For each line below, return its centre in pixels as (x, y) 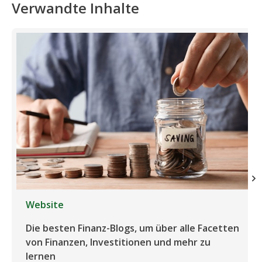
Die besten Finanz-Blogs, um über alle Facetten (132, 228)
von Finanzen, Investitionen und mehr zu (118, 242)
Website (45, 205)
